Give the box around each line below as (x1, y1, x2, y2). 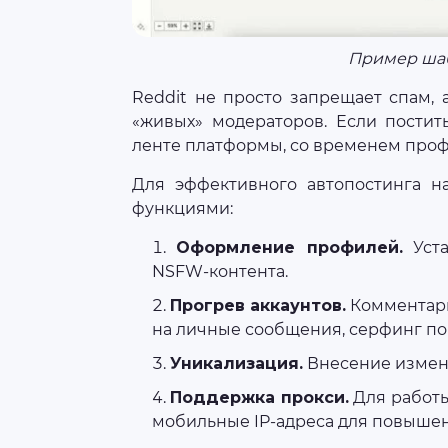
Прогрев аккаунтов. (170, 296, 347, 316)
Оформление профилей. (176, 238, 403, 258)
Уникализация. (170, 354, 303, 374)
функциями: (132, 199, 233, 219)
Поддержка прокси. (170, 388, 349, 408)
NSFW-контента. (152, 262, 288, 282)
